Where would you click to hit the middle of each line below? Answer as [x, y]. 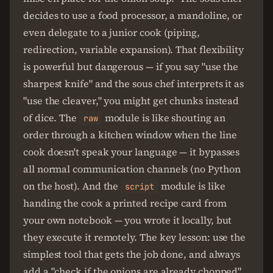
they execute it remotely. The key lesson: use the [135, 237]
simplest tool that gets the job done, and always [132, 254]
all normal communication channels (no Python [132, 169]
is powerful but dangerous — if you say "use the [131, 66]
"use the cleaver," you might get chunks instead [131, 101]
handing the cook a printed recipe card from [125, 203]
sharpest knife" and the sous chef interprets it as [134, 83]
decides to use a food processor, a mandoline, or [133, 15]
